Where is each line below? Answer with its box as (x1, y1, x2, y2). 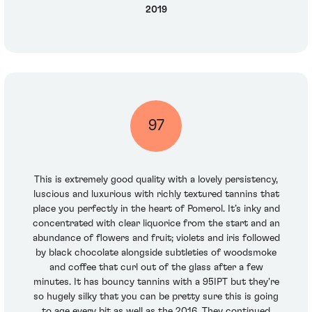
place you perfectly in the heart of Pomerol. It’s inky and (32, 203, 280, 214)
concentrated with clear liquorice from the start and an (32, 218, 280, 228)
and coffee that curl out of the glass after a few (49, 262, 263, 272)
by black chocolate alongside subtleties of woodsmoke (36, 247, 276, 258)
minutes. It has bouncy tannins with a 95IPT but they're (33, 276, 279, 287)
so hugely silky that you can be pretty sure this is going (33, 291, 279, 302)
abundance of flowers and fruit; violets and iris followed (32, 233, 280, 243)
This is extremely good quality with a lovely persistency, (34, 174, 278, 185)
